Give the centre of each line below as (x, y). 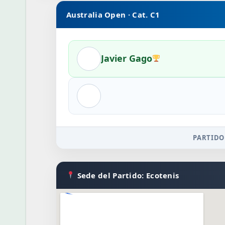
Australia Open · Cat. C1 (113, 14)
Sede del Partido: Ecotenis (127, 175)
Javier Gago (127, 58)
